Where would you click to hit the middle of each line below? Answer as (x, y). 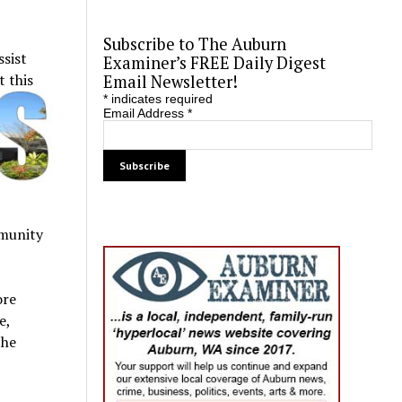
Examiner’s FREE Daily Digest (214, 63)
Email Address (145, 114)
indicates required (160, 99)
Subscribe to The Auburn (194, 44)
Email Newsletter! (170, 82)
